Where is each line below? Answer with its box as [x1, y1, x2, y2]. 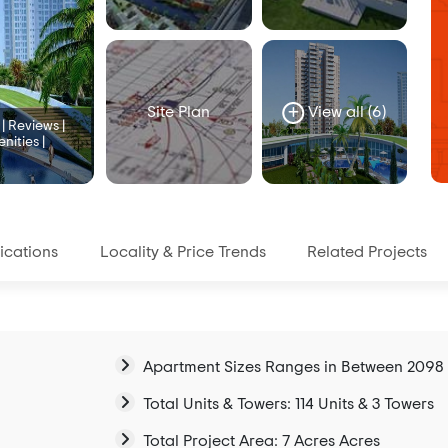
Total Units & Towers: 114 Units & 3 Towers [143, 396, 434, 413]
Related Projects [307, 244, 428, 261]
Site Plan [147, 104, 211, 121]
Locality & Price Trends [99, 244, 266, 261]
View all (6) [304, 104, 387, 121]
